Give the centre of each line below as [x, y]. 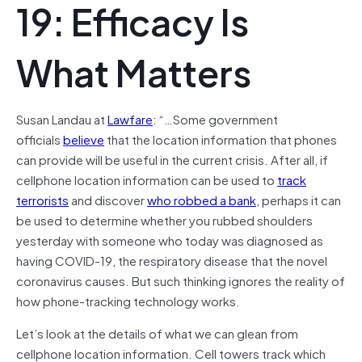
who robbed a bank [202, 199]
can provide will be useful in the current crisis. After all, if [172, 159]
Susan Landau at [62, 118]
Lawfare [130, 118]
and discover [108, 199]
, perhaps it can [299, 199]
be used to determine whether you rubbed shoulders [164, 219]
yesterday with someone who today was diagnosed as [170, 240]
